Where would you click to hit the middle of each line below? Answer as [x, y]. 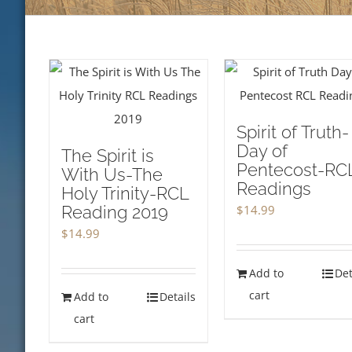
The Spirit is [108, 156]
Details [177, 297]
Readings [273, 189]
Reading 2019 [115, 212]
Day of [262, 151]
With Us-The [112, 174]
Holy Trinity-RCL [125, 193]
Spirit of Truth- [292, 132]
